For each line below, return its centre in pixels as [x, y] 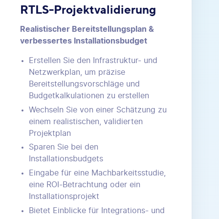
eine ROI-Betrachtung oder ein [85, 185]
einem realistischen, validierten [86, 121]
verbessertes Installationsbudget [84, 41]
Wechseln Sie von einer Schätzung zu [98, 110]
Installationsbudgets [66, 159]
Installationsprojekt [64, 197]
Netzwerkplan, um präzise [77, 72]
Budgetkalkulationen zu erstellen [89, 96]
